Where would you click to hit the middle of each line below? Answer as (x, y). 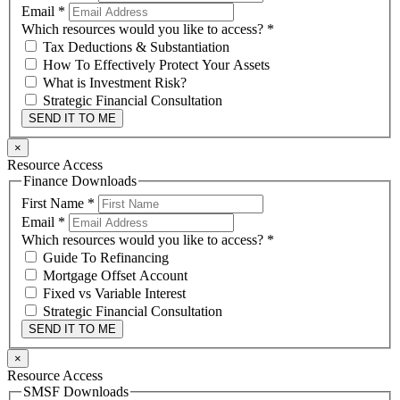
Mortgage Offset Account (113, 275)
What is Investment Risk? (113, 83)
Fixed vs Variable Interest (112, 293)
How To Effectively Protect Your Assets (154, 65)
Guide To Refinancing (104, 257)
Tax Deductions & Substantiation (134, 47)
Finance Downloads (80, 181)
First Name (54, 203)
